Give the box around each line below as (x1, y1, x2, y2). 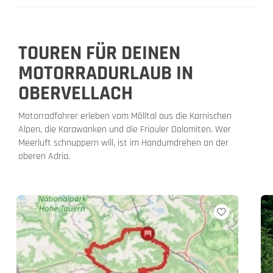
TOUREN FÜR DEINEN (18, 40, 180, 66)
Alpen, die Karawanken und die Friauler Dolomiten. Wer (18, 122, 231, 136)
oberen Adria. (18, 149, 70, 163)
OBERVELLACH (18, 80, 133, 106)
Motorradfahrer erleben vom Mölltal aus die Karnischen (18, 109, 232, 122)
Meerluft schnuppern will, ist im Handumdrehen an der (18, 136, 229, 149)
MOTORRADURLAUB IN (18, 60, 193, 86)
